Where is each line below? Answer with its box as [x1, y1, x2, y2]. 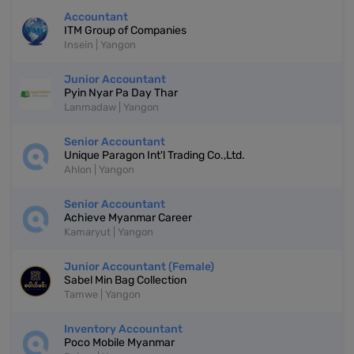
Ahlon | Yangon [64, 164, 134, 176]
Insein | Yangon [64, 39, 136, 51]
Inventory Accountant [64, 322, 183, 337]
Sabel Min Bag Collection [64, 273, 186, 288]
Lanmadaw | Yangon [64, 101, 159, 114]
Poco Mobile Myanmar [64, 336, 175, 350]
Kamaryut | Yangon [64, 226, 153, 239]
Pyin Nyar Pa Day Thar [64, 86, 178, 100]
